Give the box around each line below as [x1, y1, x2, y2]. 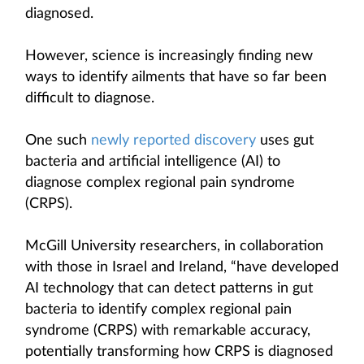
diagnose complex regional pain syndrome [25, 175, 295, 190]
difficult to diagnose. [25, 91, 154, 106]
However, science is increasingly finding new [25, 49, 313, 63]
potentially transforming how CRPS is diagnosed [25, 344, 333, 359]
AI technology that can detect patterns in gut [25, 281, 313, 296]
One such [25, 133, 91, 148]
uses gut [256, 133, 314, 148]
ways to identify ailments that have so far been [25, 70, 327, 84]
